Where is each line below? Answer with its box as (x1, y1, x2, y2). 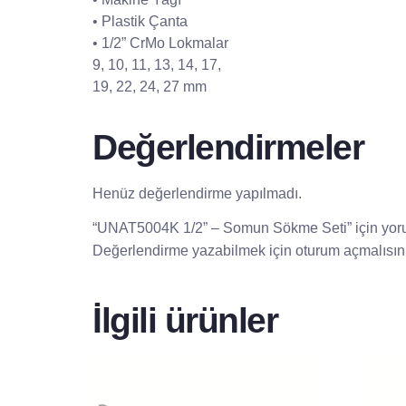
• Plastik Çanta (92, 13, 188, 29)
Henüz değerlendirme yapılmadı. (92, 185, 302, 201)
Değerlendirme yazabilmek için (92, 243, 295, 259)
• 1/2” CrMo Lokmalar (92, 34, 228, 51)
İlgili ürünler (92, 301, 277, 341)
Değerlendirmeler (92, 127, 363, 167)
